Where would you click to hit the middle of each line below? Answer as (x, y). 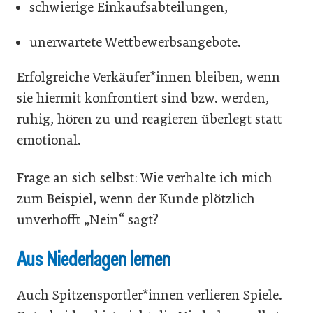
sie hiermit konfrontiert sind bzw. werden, (143, 98)
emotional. (49, 140)
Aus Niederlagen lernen (94, 259)
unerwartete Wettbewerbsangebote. (135, 42)
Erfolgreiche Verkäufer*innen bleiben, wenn (148, 77)
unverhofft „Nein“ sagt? (88, 219)
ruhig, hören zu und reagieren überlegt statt (150, 119)
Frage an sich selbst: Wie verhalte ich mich (145, 177)
